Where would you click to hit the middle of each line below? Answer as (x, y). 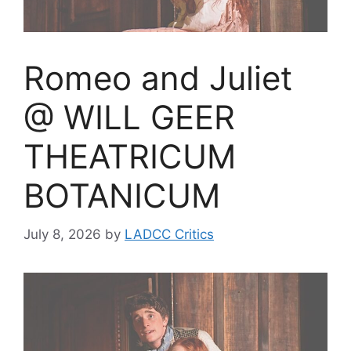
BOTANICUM (122, 196)
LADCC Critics (169, 234)
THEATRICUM (130, 157)
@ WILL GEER (129, 118)
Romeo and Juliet (158, 78)
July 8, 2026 (62, 234)
